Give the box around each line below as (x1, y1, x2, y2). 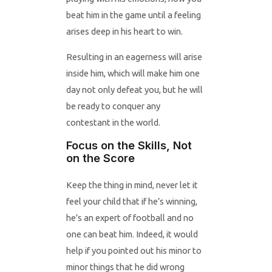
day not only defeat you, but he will (66, 84, 203, 95)
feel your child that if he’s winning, (66, 196, 197, 207)
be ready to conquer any (66, 100, 160, 111)
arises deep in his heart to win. (66, 26, 183, 37)
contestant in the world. (66, 117, 160, 127)
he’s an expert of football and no (66, 212, 194, 223)
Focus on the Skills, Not (66, 138, 192, 152)
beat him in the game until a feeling (66, 10, 201, 21)
